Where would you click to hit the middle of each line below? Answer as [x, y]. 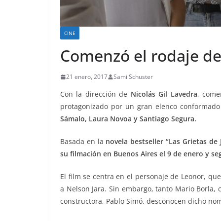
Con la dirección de [95, 94]
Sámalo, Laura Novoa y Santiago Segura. [128, 119]
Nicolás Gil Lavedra [164, 94]
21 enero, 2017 [87, 77]
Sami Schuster [133, 77]
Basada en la [83, 142]
